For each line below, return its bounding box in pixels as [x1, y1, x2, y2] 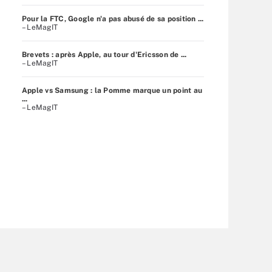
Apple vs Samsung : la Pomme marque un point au [22, 86, 203, 95]
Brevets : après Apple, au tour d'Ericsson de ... [22, 50, 187, 59]
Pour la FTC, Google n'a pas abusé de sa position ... [22, 14, 204, 23]
